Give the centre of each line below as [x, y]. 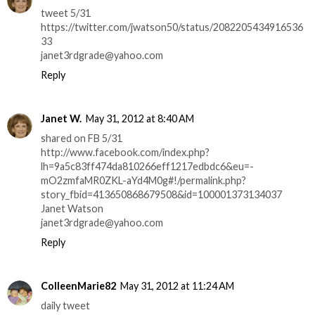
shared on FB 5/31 [82, 138]
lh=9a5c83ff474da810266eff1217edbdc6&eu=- [147, 166]
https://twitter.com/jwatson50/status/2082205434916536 [172, 27]
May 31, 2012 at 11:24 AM [177, 285]
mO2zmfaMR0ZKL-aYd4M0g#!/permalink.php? [143, 180]
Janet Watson [72, 208]
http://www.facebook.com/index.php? [125, 152]
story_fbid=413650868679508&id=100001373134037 [161, 194]
